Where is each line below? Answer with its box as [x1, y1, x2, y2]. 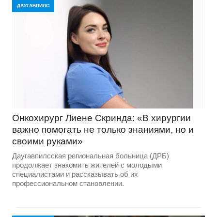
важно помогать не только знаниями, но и [12, 124, 194, 135]
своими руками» [12, 136, 83, 147]
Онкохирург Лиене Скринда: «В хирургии [12, 113, 191, 124]
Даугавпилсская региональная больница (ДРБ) [12, 152, 169, 160]
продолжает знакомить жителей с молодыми [12, 161, 162, 170]
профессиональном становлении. [12, 179, 124, 188]
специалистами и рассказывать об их [12, 170, 138, 179]
